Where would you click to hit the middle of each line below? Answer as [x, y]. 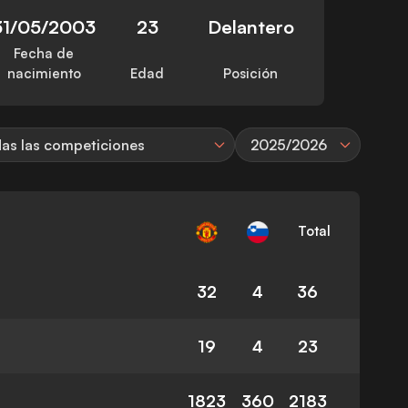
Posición [251, 74]
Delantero [250, 27]
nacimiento [44, 74]
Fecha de [44, 54]
